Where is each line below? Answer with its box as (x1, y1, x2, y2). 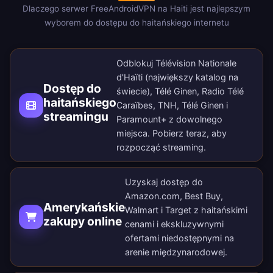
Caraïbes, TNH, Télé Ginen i (116, 100, 228, 111)
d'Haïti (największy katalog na (116, 72, 238, 83)
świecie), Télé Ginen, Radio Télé (116, 86, 244, 97)
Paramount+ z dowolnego (116, 114, 222, 125)
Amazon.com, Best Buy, (125, 191, 223, 202)
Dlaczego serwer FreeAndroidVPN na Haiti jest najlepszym (23, 4, 250, 14)
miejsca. (116, 128, 152, 139)
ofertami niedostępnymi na (125, 233, 234, 244)
